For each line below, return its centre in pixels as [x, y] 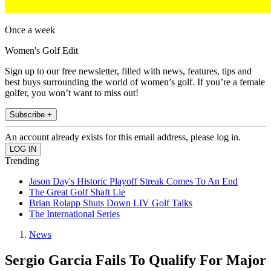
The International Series [74, 214]
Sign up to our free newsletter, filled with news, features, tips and [128, 71]
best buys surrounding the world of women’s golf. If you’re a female [135, 82]
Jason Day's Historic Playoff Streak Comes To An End [133, 181]
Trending [22, 161]
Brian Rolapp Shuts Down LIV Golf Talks [111, 203]
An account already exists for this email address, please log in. [123, 137]
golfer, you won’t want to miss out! [72, 93]
